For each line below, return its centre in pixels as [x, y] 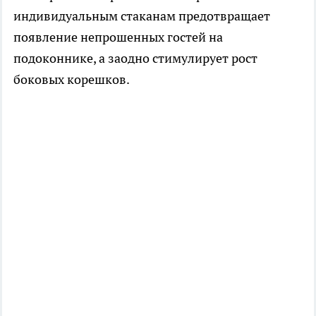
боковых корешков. [72, 79]
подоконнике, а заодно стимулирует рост [135, 58]
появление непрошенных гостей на [118, 37]
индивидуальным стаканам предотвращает [142, 16]
